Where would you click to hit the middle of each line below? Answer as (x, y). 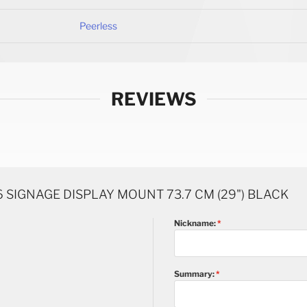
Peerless (98, 25)
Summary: (195, 274)
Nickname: (195, 223)
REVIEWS (153, 99)
